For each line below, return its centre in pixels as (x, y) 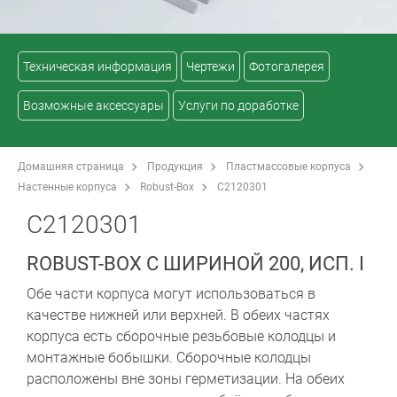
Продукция (175, 166)
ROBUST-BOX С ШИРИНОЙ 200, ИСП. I (195, 263)
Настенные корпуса (67, 187)
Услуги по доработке (238, 105)
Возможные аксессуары (93, 105)
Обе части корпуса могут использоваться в (171, 293)
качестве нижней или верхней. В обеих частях (178, 315)
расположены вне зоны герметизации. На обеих (186, 378)
